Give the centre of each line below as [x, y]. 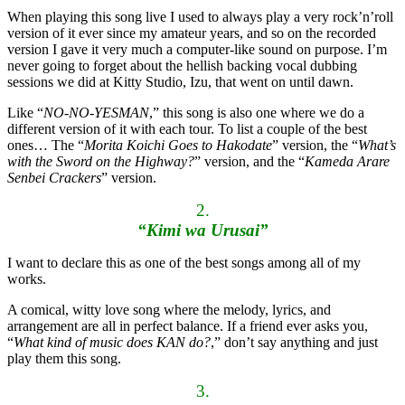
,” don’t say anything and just [294, 343]
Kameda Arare [347, 162]
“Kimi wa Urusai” [202, 231]
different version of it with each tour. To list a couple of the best [187, 129]
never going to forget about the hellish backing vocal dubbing [182, 66]
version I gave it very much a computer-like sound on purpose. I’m [197, 50]
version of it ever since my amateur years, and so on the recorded [192, 33]
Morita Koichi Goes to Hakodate [178, 146]
